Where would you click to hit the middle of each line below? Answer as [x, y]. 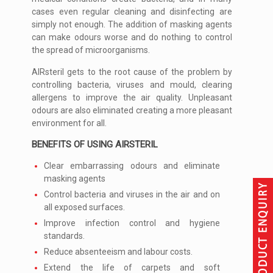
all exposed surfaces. [85, 207]
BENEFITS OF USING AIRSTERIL [95, 145]
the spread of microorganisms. [91, 50]
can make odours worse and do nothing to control [132, 37]
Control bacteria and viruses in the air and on [132, 195]
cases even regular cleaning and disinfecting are [132, 12]
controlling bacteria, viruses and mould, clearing [132, 85]
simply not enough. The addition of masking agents [132, 25]
